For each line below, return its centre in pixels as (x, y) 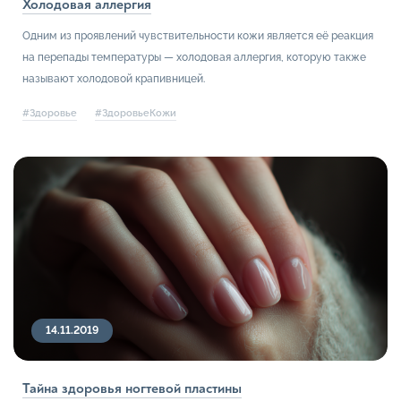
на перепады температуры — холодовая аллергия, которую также (194, 57)
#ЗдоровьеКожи (136, 113)
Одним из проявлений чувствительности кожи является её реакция (198, 35)
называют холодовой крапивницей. (114, 78)
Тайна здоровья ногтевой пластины (132, 389)
